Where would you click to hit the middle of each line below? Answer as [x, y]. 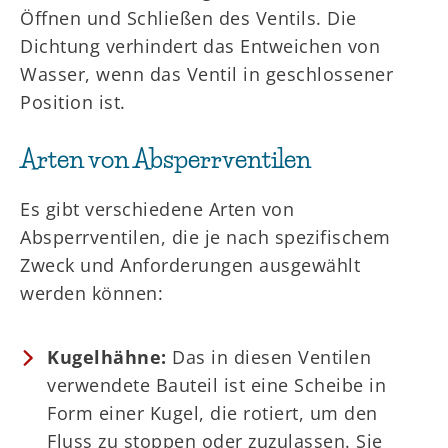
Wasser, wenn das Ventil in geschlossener [206, 74]
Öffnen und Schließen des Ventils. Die [188, 18]
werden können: [91, 293]
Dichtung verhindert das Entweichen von [200, 46]
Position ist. [73, 102]
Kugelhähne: [107, 357]
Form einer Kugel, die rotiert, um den [212, 413]
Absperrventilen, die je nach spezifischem [205, 237]
